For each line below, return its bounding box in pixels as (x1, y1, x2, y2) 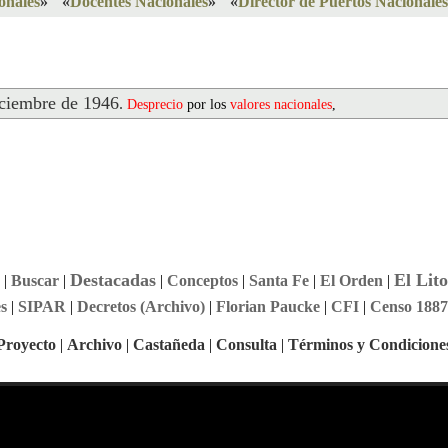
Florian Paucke (215, 298, 320, 315)
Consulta (216, 336, 277, 353)
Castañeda (133, 336, 205, 353)
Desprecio (127, 97, 183, 112)
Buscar (10, 272, 59, 289)
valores (230, 97, 270, 112)
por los (183, 97, 230, 112)
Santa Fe (248, 272, 309, 289)
